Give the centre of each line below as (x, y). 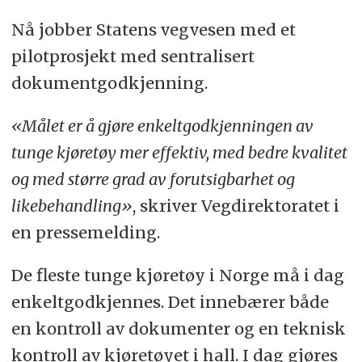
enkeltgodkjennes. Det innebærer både (170, 301)
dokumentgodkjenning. (109, 83)
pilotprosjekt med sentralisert (133, 57)
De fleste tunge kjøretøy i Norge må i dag (177, 275)
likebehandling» (72, 206)
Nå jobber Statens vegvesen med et (153, 30)
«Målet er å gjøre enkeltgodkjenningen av (162, 126)
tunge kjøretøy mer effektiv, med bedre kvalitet (179, 153)
